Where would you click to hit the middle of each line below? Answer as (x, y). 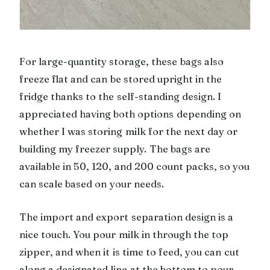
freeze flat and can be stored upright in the (121, 79)
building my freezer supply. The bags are (115, 149)
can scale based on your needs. (92, 184)
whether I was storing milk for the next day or (129, 131)
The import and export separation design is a (127, 217)
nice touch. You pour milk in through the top (124, 234)
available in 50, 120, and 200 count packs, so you (135, 166)
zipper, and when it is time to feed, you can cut (129, 252)
